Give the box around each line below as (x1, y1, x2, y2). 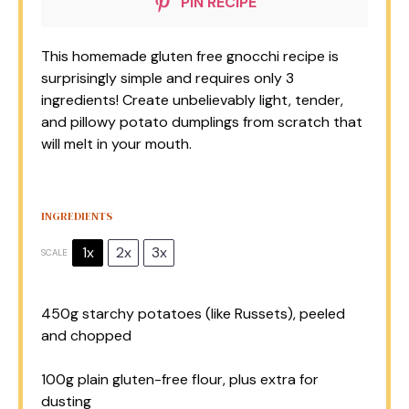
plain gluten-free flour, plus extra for (74, 370, 319, 389)
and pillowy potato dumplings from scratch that (41, 112, 362, 131)
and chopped (41, 326, 131, 345)
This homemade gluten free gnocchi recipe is (41, 47, 339, 66)
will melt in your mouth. (41, 134, 192, 153)
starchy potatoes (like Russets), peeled (79, 304, 345, 323)
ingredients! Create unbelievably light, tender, (41, 90, 343, 110)
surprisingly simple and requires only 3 (41, 68, 294, 88)
